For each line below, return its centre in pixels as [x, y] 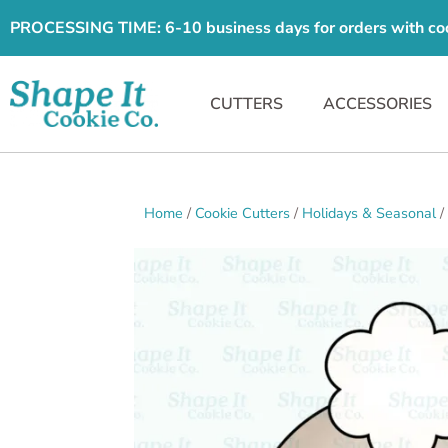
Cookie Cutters [243, 212]
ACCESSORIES [377, 103]
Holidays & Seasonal [369, 212]
